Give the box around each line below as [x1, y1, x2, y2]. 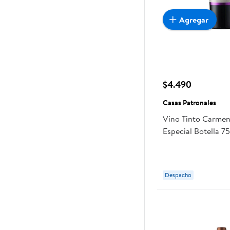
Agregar [179, 13, 209, 25]
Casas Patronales [163, 98, 217, 108]
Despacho [165, 170, 192, 180]
